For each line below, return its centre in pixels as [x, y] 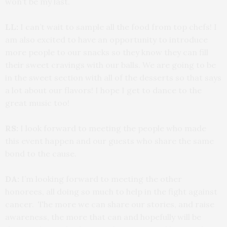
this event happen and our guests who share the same [109, 141]
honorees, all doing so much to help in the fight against [111, 191]
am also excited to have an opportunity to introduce [106, 39]
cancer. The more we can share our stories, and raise [110, 204]
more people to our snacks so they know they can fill [107, 52]
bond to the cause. [41, 153]
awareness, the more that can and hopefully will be [103, 217]
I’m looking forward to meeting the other [101, 179]
